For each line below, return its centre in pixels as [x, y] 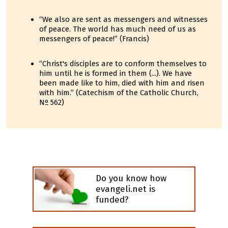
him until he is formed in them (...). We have [116, 73]
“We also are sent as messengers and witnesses [123, 19]
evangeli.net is [125, 189]
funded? [112, 199]
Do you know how [131, 178]
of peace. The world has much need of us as [118, 29]
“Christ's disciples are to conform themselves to [123, 64]
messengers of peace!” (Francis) [94, 39]
